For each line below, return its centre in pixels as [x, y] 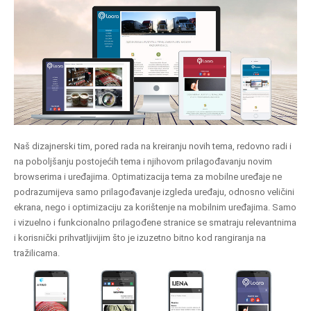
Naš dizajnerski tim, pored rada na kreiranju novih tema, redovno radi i [153, 146]
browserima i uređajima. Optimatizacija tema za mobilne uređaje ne [148, 177]
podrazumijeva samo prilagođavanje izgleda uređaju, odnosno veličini [154, 192]
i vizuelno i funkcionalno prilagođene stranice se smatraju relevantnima [155, 222]
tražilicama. [37, 253]
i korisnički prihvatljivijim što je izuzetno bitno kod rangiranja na [140, 238]
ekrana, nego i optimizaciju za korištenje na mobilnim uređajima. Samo [155, 207]
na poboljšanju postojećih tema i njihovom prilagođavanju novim [143, 161]
